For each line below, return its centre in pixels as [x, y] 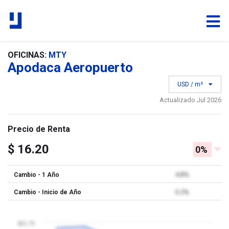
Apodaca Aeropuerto [70, 67]
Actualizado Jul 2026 [190, 100]
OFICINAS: [28, 55]
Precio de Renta [39, 129]
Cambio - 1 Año [37, 175]
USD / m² [191, 84]
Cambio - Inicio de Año [48, 192]
